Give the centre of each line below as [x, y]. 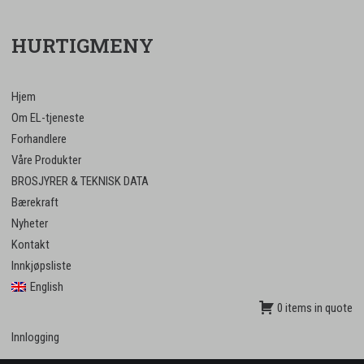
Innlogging [35, 337]
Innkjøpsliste [41, 266]
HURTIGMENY [82, 45]
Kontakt [30, 245]
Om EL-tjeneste [48, 118]
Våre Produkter [46, 160]
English [46, 287]
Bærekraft [35, 202]
